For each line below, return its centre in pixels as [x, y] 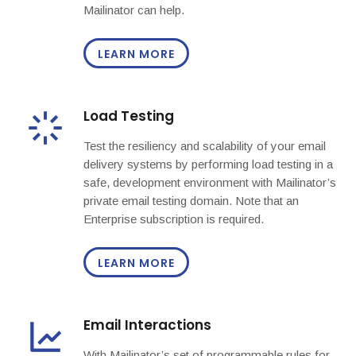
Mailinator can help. [134, 10]
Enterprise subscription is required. [174, 219]
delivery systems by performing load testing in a [208, 164]
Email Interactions [147, 325]
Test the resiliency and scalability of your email [205, 146]
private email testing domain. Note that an [191, 201]
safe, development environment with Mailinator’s [210, 183]
